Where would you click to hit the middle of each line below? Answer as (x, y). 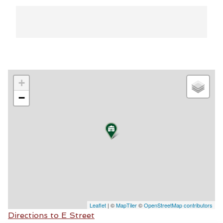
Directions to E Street (51, 216)
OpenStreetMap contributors (178, 205)
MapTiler (126, 205)
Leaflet (98, 205)
